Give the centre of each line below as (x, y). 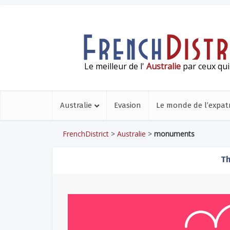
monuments (174, 134)
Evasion (128, 105)
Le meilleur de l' (116, 66)
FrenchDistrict (86, 134)
